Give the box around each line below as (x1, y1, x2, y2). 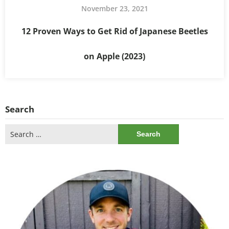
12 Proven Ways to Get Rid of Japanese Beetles (21, 26, 208, 37)
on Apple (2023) (84, 51, 145, 62)
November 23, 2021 (81, 4, 148, 14)
